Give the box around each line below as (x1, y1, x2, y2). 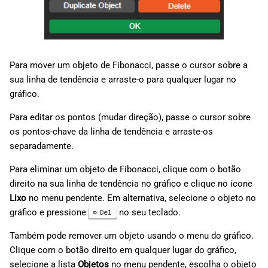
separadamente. (10, 140, 74, 151)
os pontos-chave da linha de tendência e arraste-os (10, 126, 213, 137)
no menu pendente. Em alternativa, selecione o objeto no (26, 192, 256, 203)
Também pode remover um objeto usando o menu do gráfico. (10, 230, 254, 241)
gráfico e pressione (10, 206, 89, 218)
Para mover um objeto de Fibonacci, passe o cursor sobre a (10, 59, 248, 71)
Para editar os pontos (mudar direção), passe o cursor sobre (10, 111, 251, 123)
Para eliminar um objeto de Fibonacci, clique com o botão (10, 163, 241, 175)
